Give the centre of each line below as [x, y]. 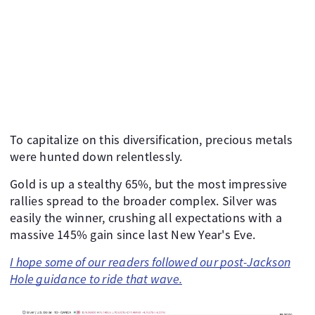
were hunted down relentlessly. [96, 157]
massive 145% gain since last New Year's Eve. [133, 235]
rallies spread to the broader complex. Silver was [144, 201]
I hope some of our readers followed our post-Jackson [150, 262]
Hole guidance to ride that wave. [96, 279]
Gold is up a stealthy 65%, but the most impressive [149, 184]
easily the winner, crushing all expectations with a [146, 218]
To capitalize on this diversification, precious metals [152, 140]
